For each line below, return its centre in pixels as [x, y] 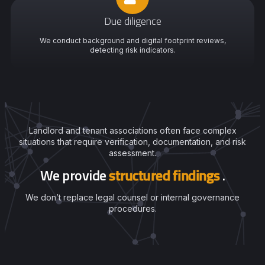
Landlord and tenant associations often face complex [132, 130]
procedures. [132, 209]
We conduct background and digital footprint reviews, [132, 41]
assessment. [132, 153]
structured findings [164, 175]
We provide [73, 175]
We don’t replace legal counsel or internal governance [132, 197]
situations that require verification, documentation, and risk [132, 142]
